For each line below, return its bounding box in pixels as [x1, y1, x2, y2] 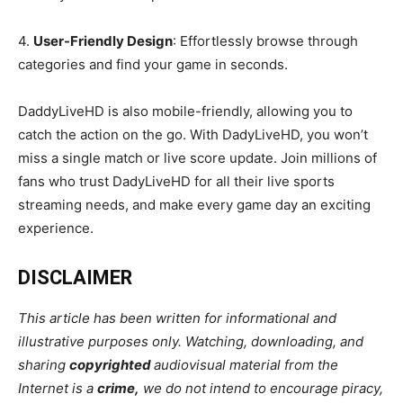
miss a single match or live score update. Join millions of [18, 149, 377, 166]
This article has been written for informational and [18, 309, 336, 327]
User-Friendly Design [33, 32, 173, 49]
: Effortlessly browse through [173, 32, 358, 49]
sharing [18, 356, 69, 373]
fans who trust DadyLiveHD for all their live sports [18, 173, 335, 190]
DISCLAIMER [18, 266, 132, 289]
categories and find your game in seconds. [18, 56, 288, 73]
